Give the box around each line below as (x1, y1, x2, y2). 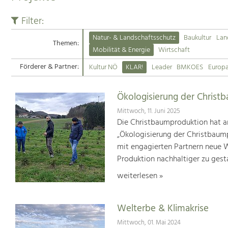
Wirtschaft (158, 44, 190, 56)
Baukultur (184, 32, 212, 44)
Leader (151, 61, 172, 73)
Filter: (18, 13, 44, 29)
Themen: (52, 38, 79, 50)
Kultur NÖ (89, 61, 118, 73)
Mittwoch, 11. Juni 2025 (117, 106, 180, 117)
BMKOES (177, 61, 204, 73)
